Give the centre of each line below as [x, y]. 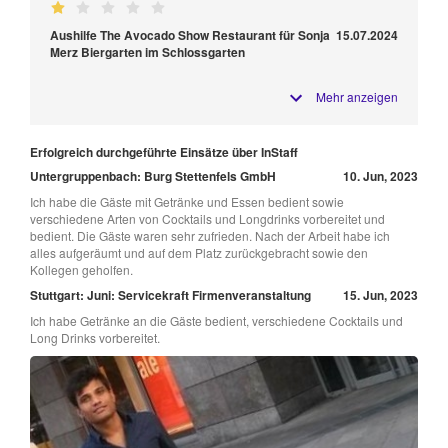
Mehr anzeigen [357, 96]
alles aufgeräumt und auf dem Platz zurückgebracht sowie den [199, 253]
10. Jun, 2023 [380, 176]
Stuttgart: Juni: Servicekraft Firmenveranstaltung [170, 295]
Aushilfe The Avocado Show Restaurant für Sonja [190, 35]
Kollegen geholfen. [81, 270]
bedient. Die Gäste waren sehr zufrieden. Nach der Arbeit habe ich [210, 236]
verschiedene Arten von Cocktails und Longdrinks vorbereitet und [207, 219]
